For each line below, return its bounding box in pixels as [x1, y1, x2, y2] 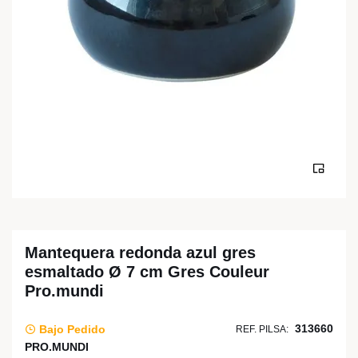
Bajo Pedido [36, 322, 105, 336]
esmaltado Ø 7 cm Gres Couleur [25, 263, 269, 280]
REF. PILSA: [236, 324, 288, 335]
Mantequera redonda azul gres [25, 244, 256, 261]
